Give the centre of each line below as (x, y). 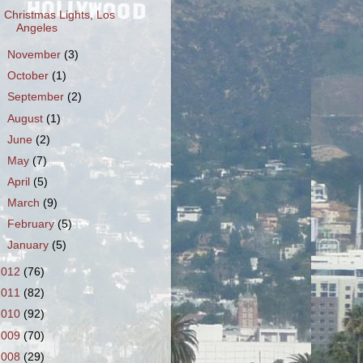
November (36, 55)
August (27, 118)
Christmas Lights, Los (59, 15)
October (30, 76)
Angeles (36, 28)
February (33, 224)
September (38, 97)
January (30, 246)
